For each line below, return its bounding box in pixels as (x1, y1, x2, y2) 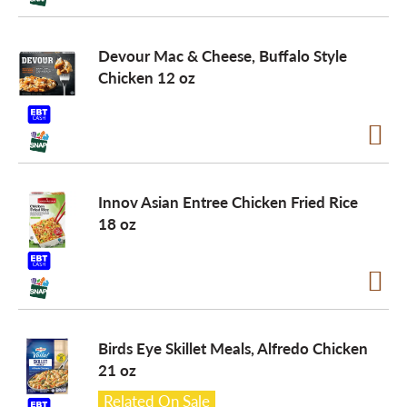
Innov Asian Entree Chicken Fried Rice (98, 191, 358, 213)
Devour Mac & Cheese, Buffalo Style (98, 45, 347, 66)
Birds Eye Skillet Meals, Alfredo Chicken (98, 337, 368, 359)
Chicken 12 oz (98, 66, 195, 88)
